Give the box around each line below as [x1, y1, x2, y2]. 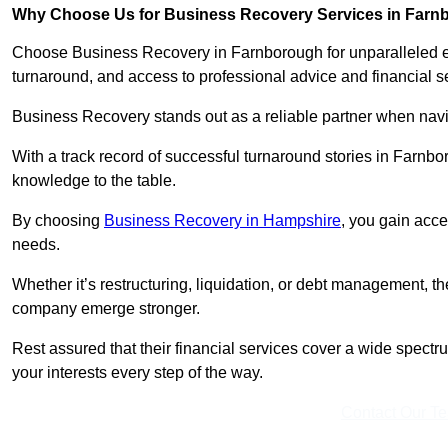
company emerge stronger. [12, 300, 204, 318]
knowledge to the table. [12, 172, 176, 190]
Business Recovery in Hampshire [104, 212, 341, 230]
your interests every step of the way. [12, 364, 263, 382]
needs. [12, 236, 64, 254]
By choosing [12, 212, 104, 230]
